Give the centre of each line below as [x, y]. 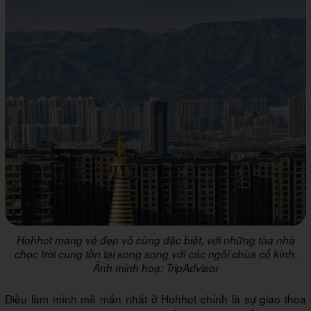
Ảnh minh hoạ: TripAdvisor [155, 267]
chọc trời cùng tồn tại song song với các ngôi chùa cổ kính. [155, 253]
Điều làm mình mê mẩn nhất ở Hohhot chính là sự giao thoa [155, 298]
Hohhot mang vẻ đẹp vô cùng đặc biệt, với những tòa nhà [155, 239]
